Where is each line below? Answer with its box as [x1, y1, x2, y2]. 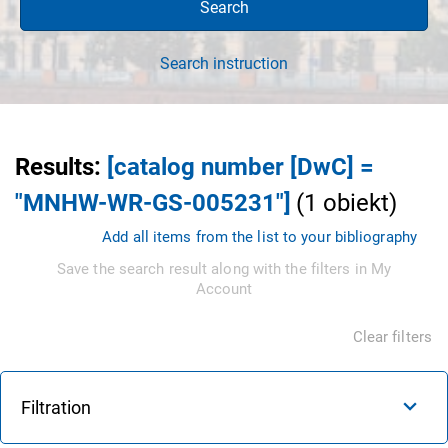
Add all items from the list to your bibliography [102, 227, 417, 246]
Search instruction [160, 53, 288, 73]
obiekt [323, 188, 389, 217]
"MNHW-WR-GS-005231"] [15, 188, 291, 217]
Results [15, 152, 94, 181]
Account [195, 279, 253, 298]
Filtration [21, 396, 91, 418]
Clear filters [352, 327, 432, 346]
